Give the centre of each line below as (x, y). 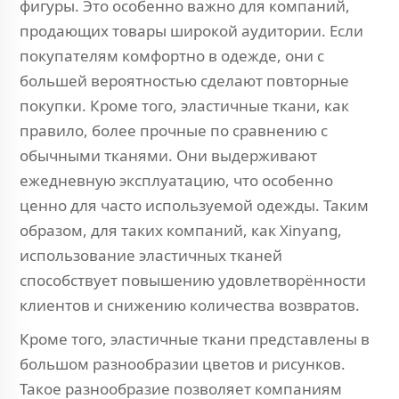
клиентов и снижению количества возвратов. (190, 305)
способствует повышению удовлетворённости (193, 280)
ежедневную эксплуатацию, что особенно (176, 180)
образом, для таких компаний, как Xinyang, (181, 230)
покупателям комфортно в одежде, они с (172, 56)
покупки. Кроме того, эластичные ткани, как (184, 106)
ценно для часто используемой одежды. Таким (194, 205)
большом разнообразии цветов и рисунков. (183, 364)
